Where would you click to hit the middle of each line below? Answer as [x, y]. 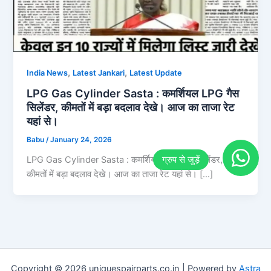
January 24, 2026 [81, 140]
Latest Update [156, 73]
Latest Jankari [99, 73]
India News [47, 73]
